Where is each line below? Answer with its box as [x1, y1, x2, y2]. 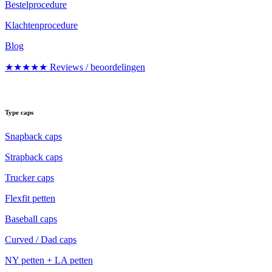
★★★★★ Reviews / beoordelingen [5, 61, 145, 72]
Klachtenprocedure [5, 19, 78, 30]
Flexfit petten [5, 192, 55, 203]
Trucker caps [5, 172, 54, 183]
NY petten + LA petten [5, 254, 93, 265]
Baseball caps [5, 213, 57, 224]
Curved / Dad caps [5, 234, 76, 245]
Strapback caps [5, 151, 63, 162]
